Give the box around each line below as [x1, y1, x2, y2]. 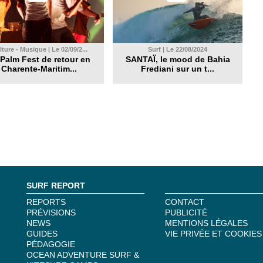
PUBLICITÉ [165, 208, 207, 217]
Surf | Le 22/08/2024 [148, 46, 207, 53]
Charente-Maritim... [1, 64, 77, 73]
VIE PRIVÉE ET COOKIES [165, 229, 262, 238]
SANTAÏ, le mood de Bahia [125, 55, 230, 64]
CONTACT [165, 197, 204, 207]
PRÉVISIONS [26, 208, 76, 217]
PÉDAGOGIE [26, 240, 75, 249]
